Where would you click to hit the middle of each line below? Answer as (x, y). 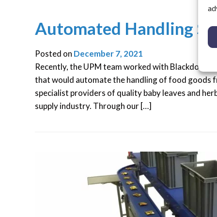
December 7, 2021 (108, 54)
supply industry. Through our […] (93, 106)
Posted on (54, 54)
